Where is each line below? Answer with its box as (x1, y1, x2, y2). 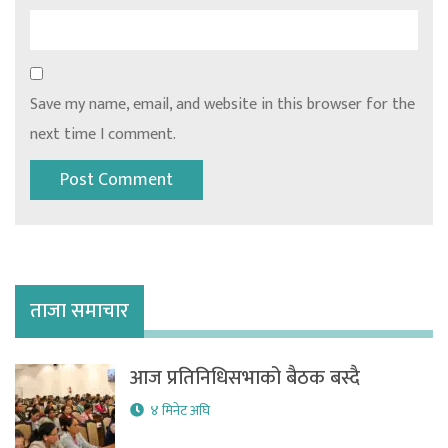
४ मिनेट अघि (150, 399, 210, 423)
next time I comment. (30, 121, 176, 149)
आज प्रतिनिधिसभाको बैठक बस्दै (130, 361, 360, 396)
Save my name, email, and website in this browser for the (30, 91, 415, 119)
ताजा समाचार (30, 294, 129, 329)
